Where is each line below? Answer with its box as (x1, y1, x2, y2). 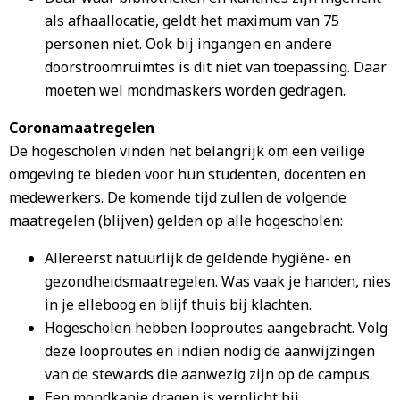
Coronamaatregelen (9, 118, 154, 137)
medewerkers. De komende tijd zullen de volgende (9, 187, 346, 207)
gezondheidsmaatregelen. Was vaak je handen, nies (45, 271, 391, 291)
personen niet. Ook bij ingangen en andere (45, 34, 332, 54)
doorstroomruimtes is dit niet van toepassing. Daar (45, 57, 387, 77)
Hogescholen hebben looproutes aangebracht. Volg (45, 318, 387, 337)
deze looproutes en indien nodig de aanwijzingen (45, 341, 375, 361)
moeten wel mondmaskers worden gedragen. (45, 80, 349, 100)
